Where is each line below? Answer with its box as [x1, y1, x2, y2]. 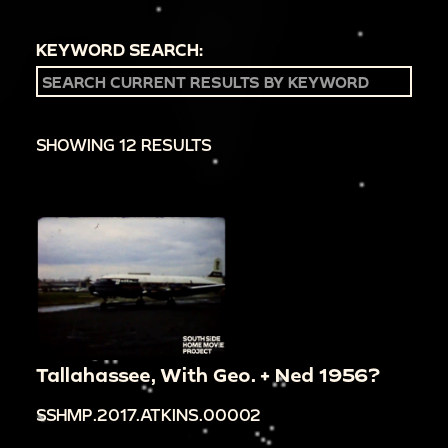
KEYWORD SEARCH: [36, 40, 203, 60]
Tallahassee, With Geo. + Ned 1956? [36, 363, 380, 387]
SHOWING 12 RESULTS [36, 135, 212, 155]
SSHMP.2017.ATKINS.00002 [36, 404, 261, 424]
